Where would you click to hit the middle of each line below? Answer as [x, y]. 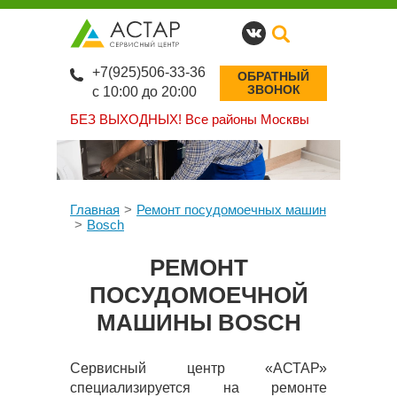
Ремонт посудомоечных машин [231, 210]
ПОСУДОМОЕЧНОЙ [198, 295]
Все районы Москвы [245, 119]
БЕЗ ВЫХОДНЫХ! [126, 119]
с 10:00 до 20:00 [144, 92]
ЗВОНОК [273, 90]
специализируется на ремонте [198, 388]
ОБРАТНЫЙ [273, 76]
